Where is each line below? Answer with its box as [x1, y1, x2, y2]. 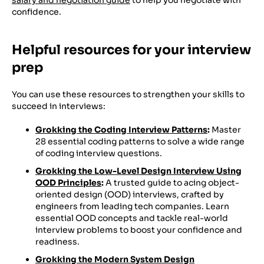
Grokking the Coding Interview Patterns [35, 124, 207, 135]
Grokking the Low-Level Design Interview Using [35, 165, 242, 176]
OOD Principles [35, 177, 101, 188]
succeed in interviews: [12, 100, 105, 111]
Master [210, 124, 241, 135]
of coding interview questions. [35, 147, 162, 159]
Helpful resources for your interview [12, 41, 251, 58]
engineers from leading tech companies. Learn [35, 200, 229, 212]
